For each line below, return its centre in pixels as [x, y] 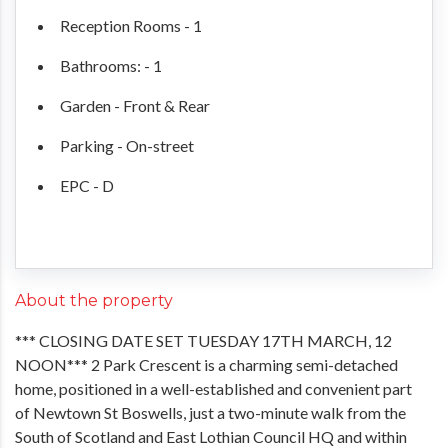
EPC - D [87, 185]
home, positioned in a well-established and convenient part [213, 388]
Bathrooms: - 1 [111, 65]
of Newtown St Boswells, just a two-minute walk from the [210, 412]
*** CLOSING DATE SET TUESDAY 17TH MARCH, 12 [203, 340]
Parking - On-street [127, 145]
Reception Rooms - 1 [131, 25]
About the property [94, 300]
